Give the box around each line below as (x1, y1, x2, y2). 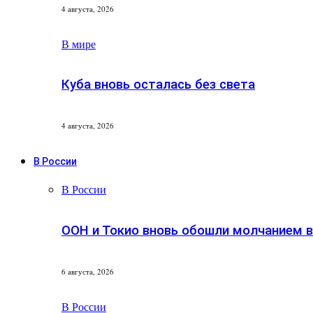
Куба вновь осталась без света (61, 77, 255, 93)
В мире (61, 36, 96, 51)
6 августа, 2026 (61, 265, 114, 277)
